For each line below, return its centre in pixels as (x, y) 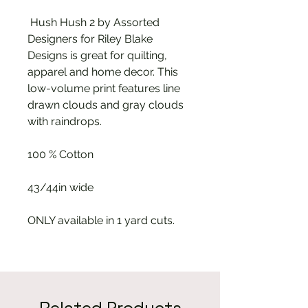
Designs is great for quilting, (97, 56)
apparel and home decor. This (103, 72)
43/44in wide (60, 188)
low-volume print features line (104, 89)
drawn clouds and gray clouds (106, 105)
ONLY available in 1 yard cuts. (101, 221)
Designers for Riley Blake (90, 39)
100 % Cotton (60, 155)
